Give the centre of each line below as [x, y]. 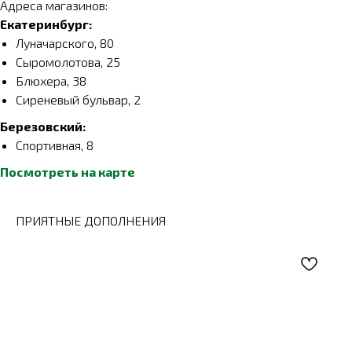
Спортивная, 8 [55, 145]
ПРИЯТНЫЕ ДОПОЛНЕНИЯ [91, 221]
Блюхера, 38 [51, 81]
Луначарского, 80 [65, 43]
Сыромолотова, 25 [68, 62]
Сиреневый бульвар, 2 [78, 100]
